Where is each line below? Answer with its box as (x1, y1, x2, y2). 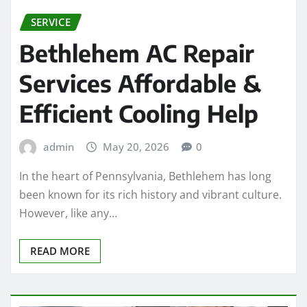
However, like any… (19, 206, 117, 221)
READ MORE (30, 244, 90, 258)
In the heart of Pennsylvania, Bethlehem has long (19, 169, 271, 184)
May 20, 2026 (103, 139, 170, 153)
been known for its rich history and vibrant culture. (19, 187, 282, 203)
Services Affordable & (19, 68, 261, 97)
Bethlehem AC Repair (19, 38, 254, 67)
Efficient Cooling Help (19, 98, 258, 127)
